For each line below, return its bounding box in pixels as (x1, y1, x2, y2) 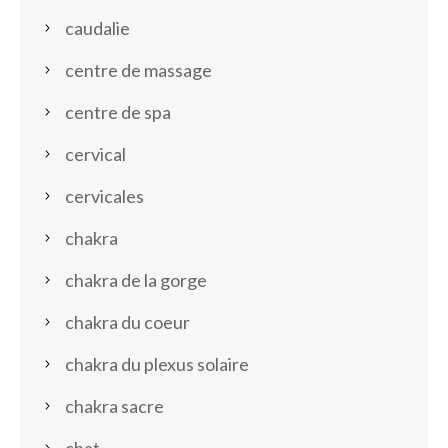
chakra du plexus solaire (65, 353, 249, 376)
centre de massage (65, 59, 212, 82)
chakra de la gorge (65, 269, 207, 292)
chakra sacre (65, 395, 164, 418)
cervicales (65, 185, 144, 208)
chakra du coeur (65, 311, 190, 334)
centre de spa (65, 101, 171, 124)
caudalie (65, 17, 130, 40)
